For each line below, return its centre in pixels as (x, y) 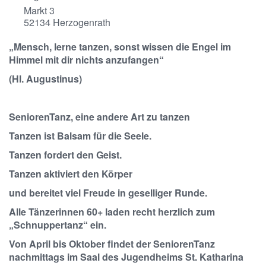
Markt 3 (39, 10)
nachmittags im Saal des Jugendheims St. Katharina (126, 257)
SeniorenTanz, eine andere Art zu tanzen (99, 117)
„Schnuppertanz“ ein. (58, 225)
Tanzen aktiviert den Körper (71, 174)
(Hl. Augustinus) (45, 79)
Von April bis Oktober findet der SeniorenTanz (112, 244)
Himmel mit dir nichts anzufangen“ (86, 60)
